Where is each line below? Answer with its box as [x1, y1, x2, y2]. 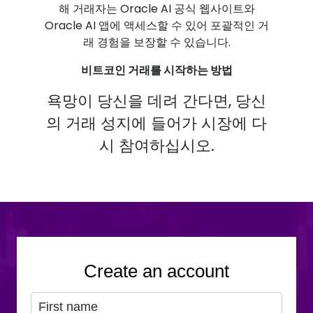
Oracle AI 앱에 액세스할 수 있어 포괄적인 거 [44, 17, 269, 34]
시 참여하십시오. [99, 135, 214, 156]
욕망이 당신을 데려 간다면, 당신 [47, 90, 266, 112]
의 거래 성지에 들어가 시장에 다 [46, 112, 267, 134]
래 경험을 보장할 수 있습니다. [82, 34, 231, 50]
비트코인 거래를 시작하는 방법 [80, 62, 233, 78]
